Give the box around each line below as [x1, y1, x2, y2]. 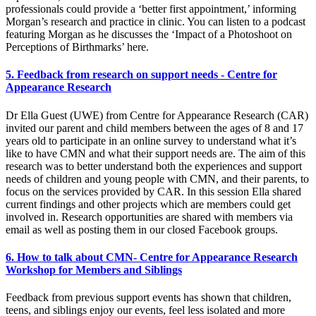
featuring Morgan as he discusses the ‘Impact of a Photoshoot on [6, 28, 292, 40]
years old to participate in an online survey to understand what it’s [6, 134, 296, 147]
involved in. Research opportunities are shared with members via [6, 210, 293, 223]
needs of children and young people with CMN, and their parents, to [6, 172, 309, 185]
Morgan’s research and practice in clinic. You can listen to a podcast [6, 16, 305, 28]
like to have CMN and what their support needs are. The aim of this [6, 147, 305, 159]
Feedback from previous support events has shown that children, [6, 291, 291, 304]
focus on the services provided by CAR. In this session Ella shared [6, 185, 301, 197]
